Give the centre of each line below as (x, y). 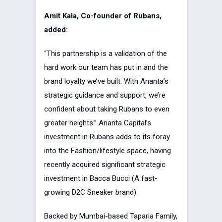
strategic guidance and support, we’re (105, 95)
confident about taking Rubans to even (107, 109)
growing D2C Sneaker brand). (91, 193)
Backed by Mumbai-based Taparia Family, (111, 216)
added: (56, 30)
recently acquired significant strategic (105, 165)
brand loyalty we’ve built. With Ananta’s (106, 82)
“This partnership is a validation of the (106, 54)
